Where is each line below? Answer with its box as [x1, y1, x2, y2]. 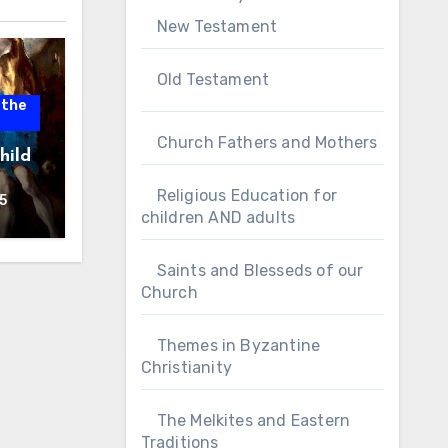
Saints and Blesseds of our [156, 261, 364, 280]
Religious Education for [156, 186, 338, 205]
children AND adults [140, 208, 296, 227]
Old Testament [156, 70, 270, 89]
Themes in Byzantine [156, 336, 321, 355]
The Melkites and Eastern [156, 411, 351, 430]
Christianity [140, 358, 232, 377]
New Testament [156, 17, 278, 36]
